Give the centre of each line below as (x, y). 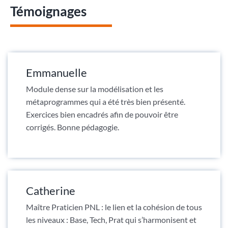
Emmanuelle (56, 72)
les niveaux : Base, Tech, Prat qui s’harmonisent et (111, 219)
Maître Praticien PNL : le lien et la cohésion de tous (114, 207)
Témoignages (48, 11)
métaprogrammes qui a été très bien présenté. (105, 101)
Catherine (50, 190)
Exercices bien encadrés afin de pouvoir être (102, 114)
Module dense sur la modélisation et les (94, 89)
